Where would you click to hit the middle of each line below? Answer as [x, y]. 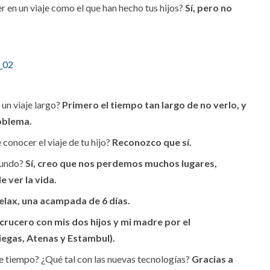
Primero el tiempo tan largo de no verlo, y [154, 105]
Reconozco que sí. [152, 142]
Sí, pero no [209, 8]
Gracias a [212, 259]
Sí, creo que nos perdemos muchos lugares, [121, 163]
